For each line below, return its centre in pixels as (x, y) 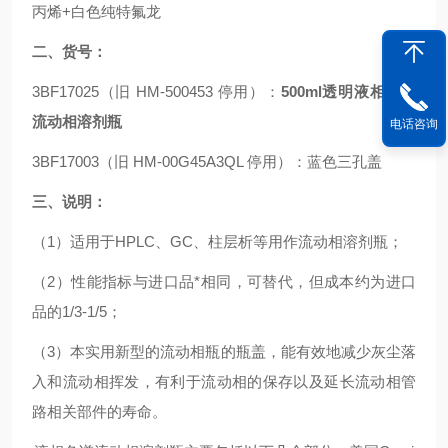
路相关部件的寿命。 (99, 411)
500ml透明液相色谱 (348, 91)
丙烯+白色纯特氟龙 (96, 11)
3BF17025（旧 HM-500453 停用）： (156, 91)
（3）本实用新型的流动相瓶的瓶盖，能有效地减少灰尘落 (224, 351)
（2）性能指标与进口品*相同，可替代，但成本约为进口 (224, 281)
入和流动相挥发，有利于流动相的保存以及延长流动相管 (224, 381)
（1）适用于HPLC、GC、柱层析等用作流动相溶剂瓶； (217, 241)
